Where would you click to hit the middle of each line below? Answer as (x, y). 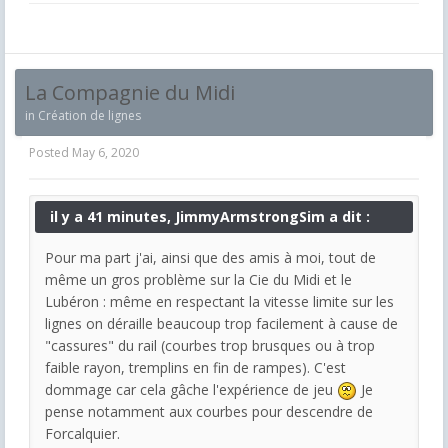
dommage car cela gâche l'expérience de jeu (191, 389)
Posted (50, 152)
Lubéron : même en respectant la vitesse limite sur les (219, 301)
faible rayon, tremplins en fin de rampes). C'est (195, 367)
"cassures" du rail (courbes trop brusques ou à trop (210, 345)
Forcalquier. (82, 434)
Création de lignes (89, 115)
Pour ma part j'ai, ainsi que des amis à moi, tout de (210, 257)
